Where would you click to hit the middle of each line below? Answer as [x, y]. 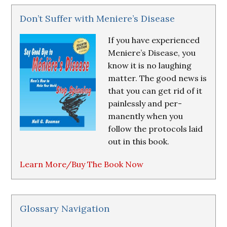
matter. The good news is [158, 78]
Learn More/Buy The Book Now [82, 164]
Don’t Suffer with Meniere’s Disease [98, 18]
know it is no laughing [150, 65]
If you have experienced [154, 40]
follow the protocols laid [156, 129]
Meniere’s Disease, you [152, 53]
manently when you [146, 116]
